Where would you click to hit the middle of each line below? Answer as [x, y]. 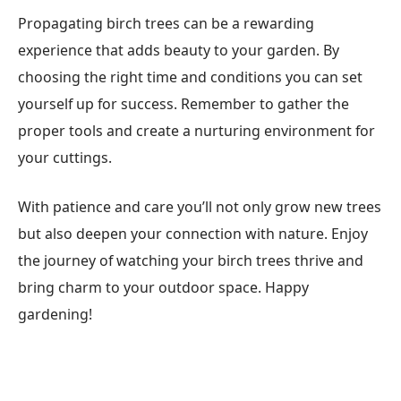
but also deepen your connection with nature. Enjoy [193, 233]
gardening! [55, 314]
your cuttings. [65, 158]
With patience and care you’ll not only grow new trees [200, 206]
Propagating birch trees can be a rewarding [166, 24]
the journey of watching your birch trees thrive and [191, 260]
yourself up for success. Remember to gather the [183, 104]
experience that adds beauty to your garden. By [179, 51]
